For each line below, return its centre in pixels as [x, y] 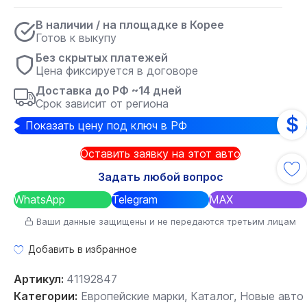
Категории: [46, 296]
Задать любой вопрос [160, 177]
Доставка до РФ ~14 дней [109, 90]
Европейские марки [133, 296]
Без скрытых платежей [102, 58]
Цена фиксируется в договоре [117, 71]
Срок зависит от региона [102, 103]
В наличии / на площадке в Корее [130, 25]
